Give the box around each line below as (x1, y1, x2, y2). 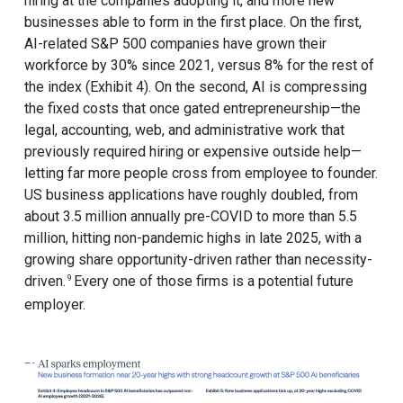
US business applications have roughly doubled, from (23, 186, 358, 204)
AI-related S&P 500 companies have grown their (23, 35, 327, 53)
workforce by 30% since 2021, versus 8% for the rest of (23, 57, 374, 75)
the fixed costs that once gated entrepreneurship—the (23, 100, 361, 118)
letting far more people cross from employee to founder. (23, 165, 378, 183)
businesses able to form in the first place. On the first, (23, 13, 362, 31)
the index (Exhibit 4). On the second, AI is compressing (23, 78, 367, 96)
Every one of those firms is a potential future (69, 273, 354, 291)
